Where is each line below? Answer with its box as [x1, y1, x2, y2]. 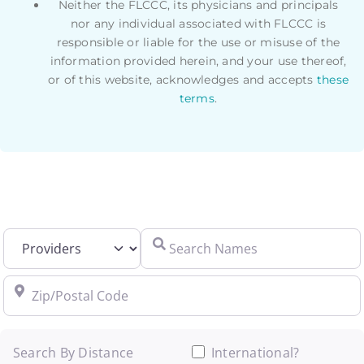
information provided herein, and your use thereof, [50, 53, 347, 68]
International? [211, 344, 300, 362]
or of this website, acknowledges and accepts [47, 71, 317, 87]
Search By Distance [12, 344, 134, 362]
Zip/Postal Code [2, 276, 102, 295]
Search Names [140, 229, 232, 248]
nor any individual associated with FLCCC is [70, 15, 327, 31]
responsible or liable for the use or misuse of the [56, 34, 340, 50]
